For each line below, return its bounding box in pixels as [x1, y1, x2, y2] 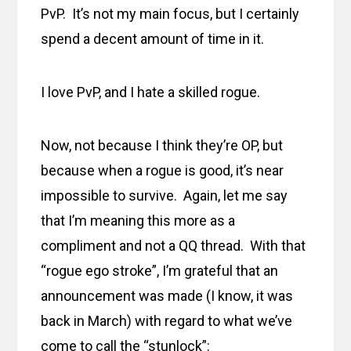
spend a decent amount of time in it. [41, 31, 265, 48]
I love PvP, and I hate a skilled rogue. [41, 84, 261, 101]
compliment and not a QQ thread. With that [41, 237, 306, 255]
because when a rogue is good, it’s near [41, 162, 284, 179]
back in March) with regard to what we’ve [41, 313, 293, 330]
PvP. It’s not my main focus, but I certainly [41, 5, 300, 23]
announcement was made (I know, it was [41, 288, 294, 305]
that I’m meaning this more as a [41, 212, 236, 230]
